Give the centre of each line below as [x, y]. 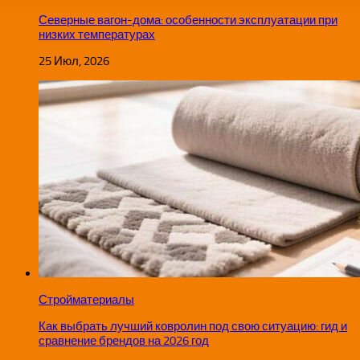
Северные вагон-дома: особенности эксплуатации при [188, 20]
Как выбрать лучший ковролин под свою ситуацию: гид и [193, 327]
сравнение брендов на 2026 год [124, 341]
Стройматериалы [86, 300]
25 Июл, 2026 [74, 61]
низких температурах [97, 35]
